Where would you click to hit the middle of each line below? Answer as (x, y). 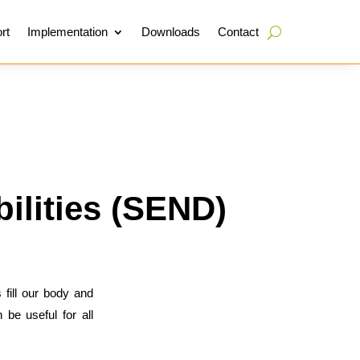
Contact (238, 32)
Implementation (67, 32)
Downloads (170, 32)
